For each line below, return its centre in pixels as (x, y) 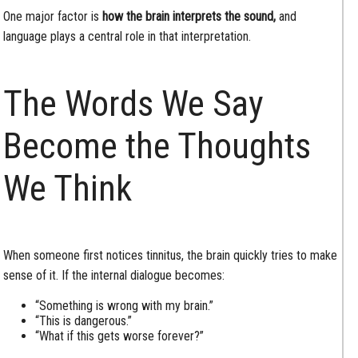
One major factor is (53, 17)
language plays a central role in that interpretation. (127, 37)
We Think (68, 188)
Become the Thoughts (157, 145)
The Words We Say (134, 103)
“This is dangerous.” (84, 320)
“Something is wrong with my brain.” (125, 305)
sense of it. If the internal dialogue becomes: (114, 275)
